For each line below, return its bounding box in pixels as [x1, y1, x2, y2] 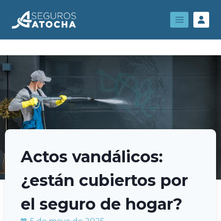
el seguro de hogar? [21, 194, 183, 214]
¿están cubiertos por [21, 170, 188, 190]
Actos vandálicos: [21, 147, 163, 166]
